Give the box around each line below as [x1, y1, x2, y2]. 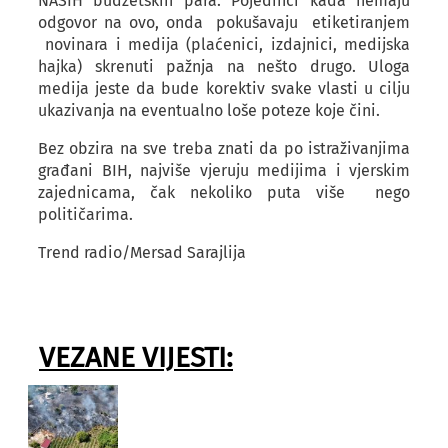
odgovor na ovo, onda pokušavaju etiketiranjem [38, 13, 410, 32]
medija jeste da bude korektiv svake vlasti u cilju [38, 79, 410, 98]
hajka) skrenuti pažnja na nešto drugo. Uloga [38, 57, 410, 76]
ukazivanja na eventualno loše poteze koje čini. [38, 101, 380, 120]
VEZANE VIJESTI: [39, 341, 233, 374]
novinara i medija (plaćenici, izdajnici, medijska [38, 35, 410, 54]
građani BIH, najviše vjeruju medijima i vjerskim [38, 161, 410, 180]
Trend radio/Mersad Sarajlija [38, 243, 246, 262]
